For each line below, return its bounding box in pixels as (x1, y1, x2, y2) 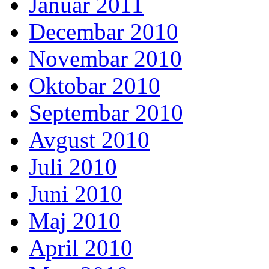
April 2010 (29, 235, 133, 261)
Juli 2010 (29, 154, 117, 180)
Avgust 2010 (29, 127, 150, 153)
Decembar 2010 (29, 19, 178, 45)
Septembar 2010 (29, 100, 183, 126)
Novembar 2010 (29, 46, 182, 72)
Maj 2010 (29, 208, 121, 234)
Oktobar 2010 (29, 73, 160, 99)
